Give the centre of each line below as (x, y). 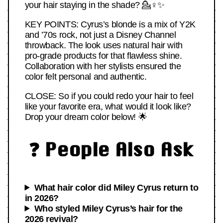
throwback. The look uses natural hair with (104, 46)
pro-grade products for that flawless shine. (103, 56)
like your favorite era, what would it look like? (108, 107)
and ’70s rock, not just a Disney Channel (100, 35)
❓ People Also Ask (111, 149)
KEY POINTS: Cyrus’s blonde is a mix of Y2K (110, 25)
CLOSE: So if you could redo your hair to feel (109, 96)
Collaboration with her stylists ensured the (103, 66)
